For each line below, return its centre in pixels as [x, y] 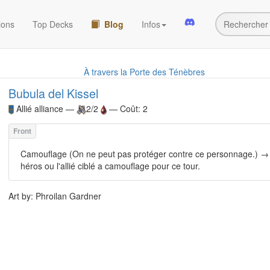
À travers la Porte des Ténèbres [144, 72]
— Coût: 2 [127, 108]
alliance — [55, 108]
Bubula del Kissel [53, 93]
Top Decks [53, 24]
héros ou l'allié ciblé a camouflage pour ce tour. [110, 166]
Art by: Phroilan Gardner [55, 196]
